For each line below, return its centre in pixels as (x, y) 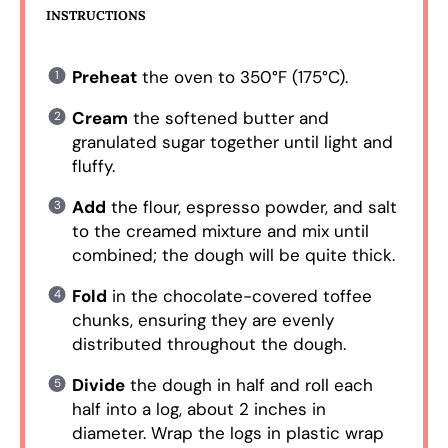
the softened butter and (228, 117)
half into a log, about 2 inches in (198, 408)
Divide (98, 384)
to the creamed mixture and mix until (220, 230)
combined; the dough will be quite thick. (233, 254)
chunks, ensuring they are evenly (202, 319)
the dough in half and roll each (248, 384)
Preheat (104, 76)
